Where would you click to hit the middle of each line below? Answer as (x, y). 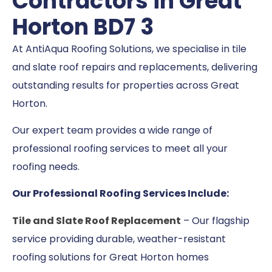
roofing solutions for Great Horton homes (110, 257)
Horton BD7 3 (83, 27)
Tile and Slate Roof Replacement (97, 220)
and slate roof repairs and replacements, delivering (135, 67)
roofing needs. (46, 166)
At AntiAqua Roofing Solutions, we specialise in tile (129, 49)
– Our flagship (215, 220)
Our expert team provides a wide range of (112, 130)
